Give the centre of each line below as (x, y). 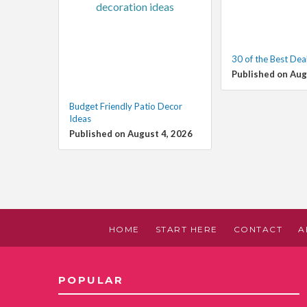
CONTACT (258, 229)
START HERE (186, 229)
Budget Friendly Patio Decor (125, 106)
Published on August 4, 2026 (131, 133)
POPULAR (90, 280)
